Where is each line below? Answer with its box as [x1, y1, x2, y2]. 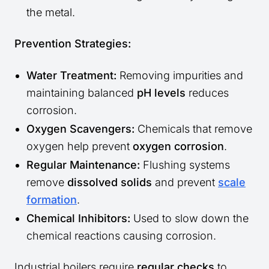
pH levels [137, 86, 186, 100]
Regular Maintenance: [26, 159, 140, 172]
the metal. [26, 6, 75, 19]
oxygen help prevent [26, 140, 133, 153]
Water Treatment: [26, 69, 116, 82]
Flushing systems [140, 159, 230, 172]
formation [26, 193, 77, 207]
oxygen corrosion [133, 140, 224, 153]
